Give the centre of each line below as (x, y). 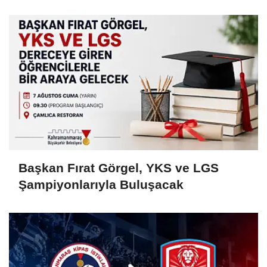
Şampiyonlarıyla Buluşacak (101, 184)
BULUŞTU (48, 20)
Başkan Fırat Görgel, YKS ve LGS (119, 167)
